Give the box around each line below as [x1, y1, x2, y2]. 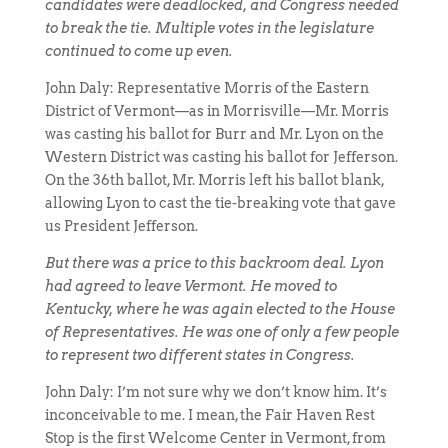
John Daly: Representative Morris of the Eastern [44, 80, 369, 96]
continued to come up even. [44, 43, 233, 59]
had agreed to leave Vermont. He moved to [44, 278, 337, 294]
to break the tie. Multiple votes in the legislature [44, 20, 374, 36]
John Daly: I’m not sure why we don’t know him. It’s [44, 384, 387, 400]
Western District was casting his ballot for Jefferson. [44, 149, 398, 165]
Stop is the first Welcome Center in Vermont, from [44, 430, 386, 446]
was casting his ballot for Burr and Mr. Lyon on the [44, 126, 384, 142]
